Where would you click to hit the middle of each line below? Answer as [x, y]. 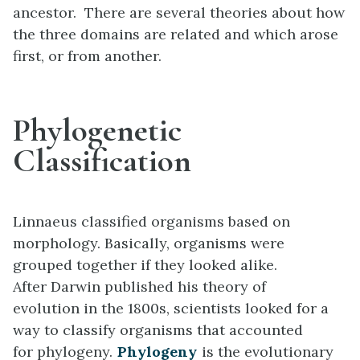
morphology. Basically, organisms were [149, 243]
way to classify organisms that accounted [158, 330]
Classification [102, 161]
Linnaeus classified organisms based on [151, 222]
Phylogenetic [97, 131]
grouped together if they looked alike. [145, 265]
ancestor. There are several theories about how [179, 13]
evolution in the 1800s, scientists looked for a [171, 309]
